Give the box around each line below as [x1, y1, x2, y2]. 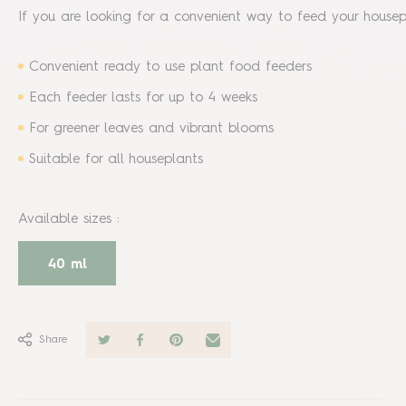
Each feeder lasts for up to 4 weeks [29, 92, 257, 105]
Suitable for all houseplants [29, 153, 203, 167]
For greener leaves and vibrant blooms [29, 122, 274, 136]
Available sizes [18, 213, 111, 227]
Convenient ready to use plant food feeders [29, 61, 312, 74]
